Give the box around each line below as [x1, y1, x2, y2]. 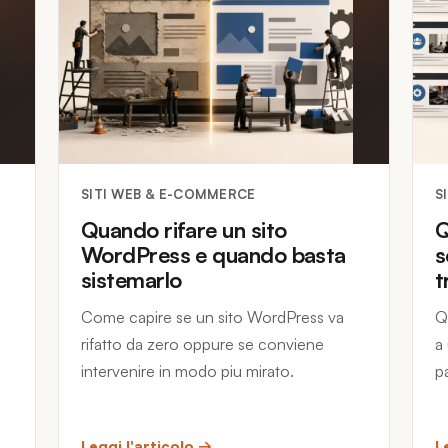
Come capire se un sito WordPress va [81, 307, 344, 327]
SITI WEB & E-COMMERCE [81, 186, 256, 202]
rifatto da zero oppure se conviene [81, 334, 324, 354]
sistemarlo [81, 266, 182, 293]
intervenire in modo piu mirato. [81, 361, 294, 381]
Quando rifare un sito [81, 216, 287, 243]
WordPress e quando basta [81, 241, 346, 268]
